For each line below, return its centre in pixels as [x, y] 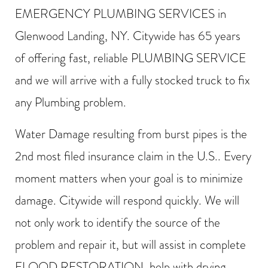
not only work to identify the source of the [118, 222]
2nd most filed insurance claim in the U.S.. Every [133, 156]
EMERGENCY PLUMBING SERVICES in [121, 13]
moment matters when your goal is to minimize [129, 178]
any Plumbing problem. [71, 102]
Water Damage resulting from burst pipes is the [131, 134]
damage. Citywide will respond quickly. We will [127, 200]
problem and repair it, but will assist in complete [130, 244]
